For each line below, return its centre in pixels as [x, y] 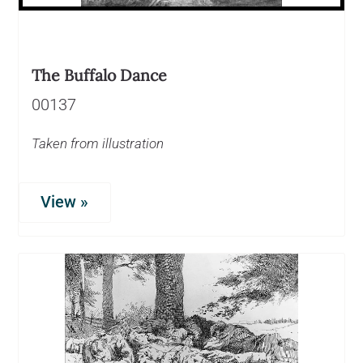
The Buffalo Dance [99, 75]
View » [65, 202]
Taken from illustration [98, 143]
